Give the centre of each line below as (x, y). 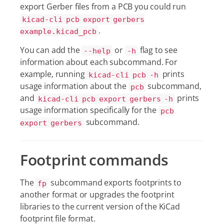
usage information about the (74, 86)
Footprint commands (94, 160)
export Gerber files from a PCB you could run (103, 6)
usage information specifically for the (89, 110)
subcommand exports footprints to (115, 182)
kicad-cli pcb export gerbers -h (106, 98)
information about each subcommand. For (99, 62)
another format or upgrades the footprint (97, 194)
